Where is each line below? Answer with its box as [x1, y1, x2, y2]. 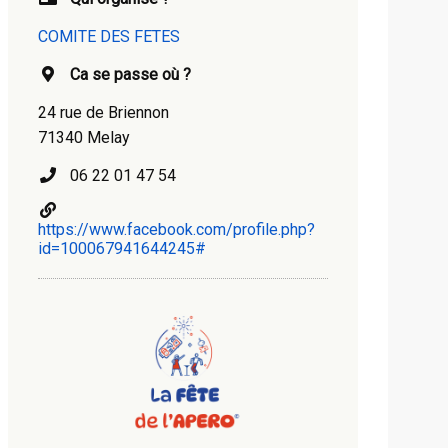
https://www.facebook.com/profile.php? [38, 220, 315, 239]
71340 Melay [38, 128, 130, 147]
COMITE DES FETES [38, 27, 180, 46]
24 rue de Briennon [38, 103, 169, 122]
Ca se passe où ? [70, 65, 191, 84]
